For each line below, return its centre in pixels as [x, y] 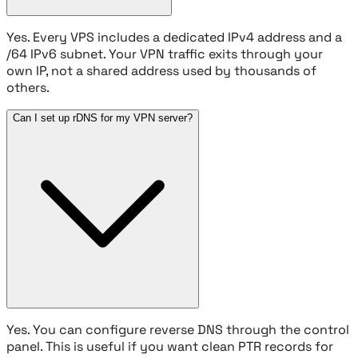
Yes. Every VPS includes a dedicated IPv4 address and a [174, 37]
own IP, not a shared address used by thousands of [161, 70]
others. [28, 87]
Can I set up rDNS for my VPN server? [103, 117]
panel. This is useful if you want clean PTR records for [170, 346]
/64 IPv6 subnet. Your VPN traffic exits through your [165, 54]
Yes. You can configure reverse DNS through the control [178, 329]
